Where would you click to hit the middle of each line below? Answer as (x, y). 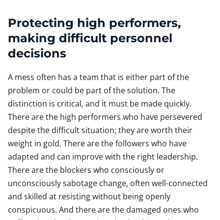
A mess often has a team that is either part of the (98, 77)
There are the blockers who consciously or (86, 170)
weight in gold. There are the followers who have (97, 143)
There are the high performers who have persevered (105, 117)
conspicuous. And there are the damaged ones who (103, 209)
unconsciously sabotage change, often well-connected (108, 183)
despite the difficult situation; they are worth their (100, 130)
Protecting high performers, (94, 22)
